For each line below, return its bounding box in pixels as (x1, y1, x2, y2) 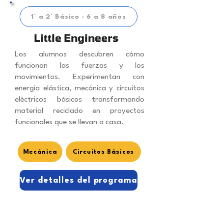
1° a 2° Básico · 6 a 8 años (31, 13, 126, 21)
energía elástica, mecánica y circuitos (15, 84, 144, 93)
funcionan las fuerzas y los (15, 62, 144, 70)
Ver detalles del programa (20, 176, 137, 185)
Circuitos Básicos (73, 148, 134, 155)
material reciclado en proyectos (15, 107, 144, 115)
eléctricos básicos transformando (15, 96, 144, 104)
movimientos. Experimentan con (15, 73, 144, 82)
